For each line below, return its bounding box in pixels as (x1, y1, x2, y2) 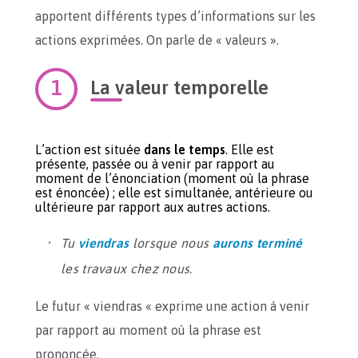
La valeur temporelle (90, 77, 268, 98)
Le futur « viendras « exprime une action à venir (35, 299, 309, 313)
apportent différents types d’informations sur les (35, 9, 316, 23)
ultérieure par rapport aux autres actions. (35, 200, 270, 214)
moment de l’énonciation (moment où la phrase (35, 171, 309, 185)
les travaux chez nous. (61, 261, 193, 276)
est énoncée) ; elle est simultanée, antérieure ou (35, 185, 313, 200)
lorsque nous (129, 236, 213, 250)
